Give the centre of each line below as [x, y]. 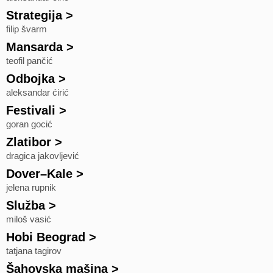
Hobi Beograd [46, 237]
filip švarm [27, 29]
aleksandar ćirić [37, 93]
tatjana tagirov [34, 251]
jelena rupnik [31, 188]
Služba [26, 205]
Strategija [34, 15]
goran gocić [29, 124]
